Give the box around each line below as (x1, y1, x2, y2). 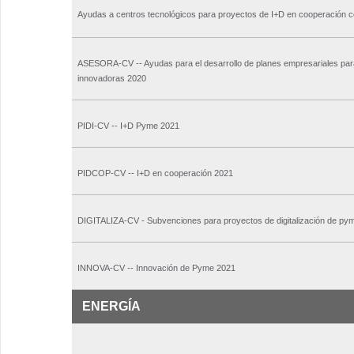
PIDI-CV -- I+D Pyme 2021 (77, 121, 179, 131)
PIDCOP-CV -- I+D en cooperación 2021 (77, 168, 233, 179)
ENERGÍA (82, 299, 141, 314)
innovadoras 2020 (77, 73, 146, 84)
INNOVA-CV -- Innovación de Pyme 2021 (77, 263, 235, 273)
